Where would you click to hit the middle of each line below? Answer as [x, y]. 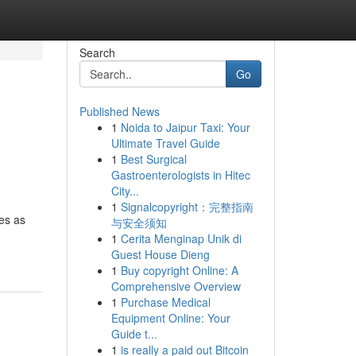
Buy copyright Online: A [179, 270]
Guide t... [134, 334]
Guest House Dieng [160, 254]
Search [97, 52]
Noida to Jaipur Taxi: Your [185, 127]
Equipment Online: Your [170, 318]
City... [125, 191]
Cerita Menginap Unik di [181, 238]
